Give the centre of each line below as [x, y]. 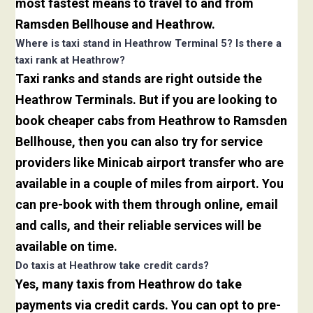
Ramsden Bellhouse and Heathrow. [116, 24]
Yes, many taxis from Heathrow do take [129, 284]
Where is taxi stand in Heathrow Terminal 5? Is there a [149, 44]
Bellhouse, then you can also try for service [139, 142]
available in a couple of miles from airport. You [150, 184]
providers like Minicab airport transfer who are [150, 163]
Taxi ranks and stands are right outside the [139, 79]
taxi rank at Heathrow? [71, 60]
